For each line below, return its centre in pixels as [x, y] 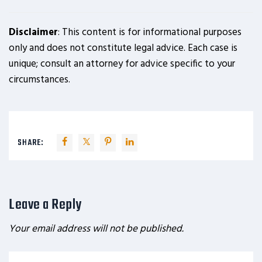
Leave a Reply [45, 205]
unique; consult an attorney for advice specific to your [122, 64]
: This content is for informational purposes [150, 32]
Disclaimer [33, 32]
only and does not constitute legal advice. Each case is [123, 48]
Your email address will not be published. [96, 229]
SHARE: [31, 143]
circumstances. [39, 80]
